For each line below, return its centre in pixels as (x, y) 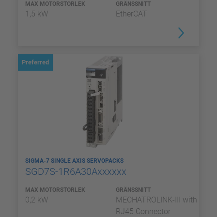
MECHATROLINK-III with (156, 200)
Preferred (35, 62)
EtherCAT (132, 14)
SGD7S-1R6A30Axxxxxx (77, 171)
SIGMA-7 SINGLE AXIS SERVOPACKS (75, 161)
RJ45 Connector (143, 211)
